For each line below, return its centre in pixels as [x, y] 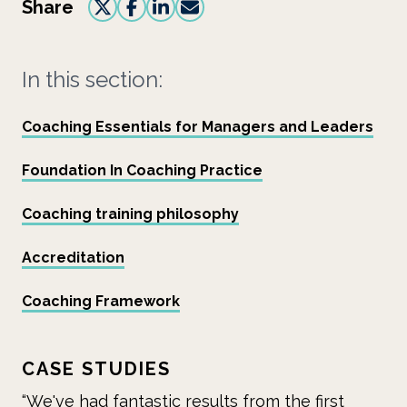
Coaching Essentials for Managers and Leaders [198, 127]
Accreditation [73, 258]
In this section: [92, 79]
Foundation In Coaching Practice [142, 170]
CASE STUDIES [96, 369]
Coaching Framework [101, 301]
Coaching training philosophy [130, 214]
